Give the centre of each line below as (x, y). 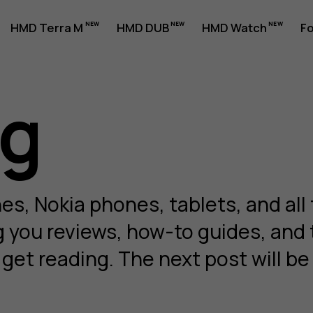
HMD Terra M (47, 27)
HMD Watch (235, 27)
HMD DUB (143, 27)
